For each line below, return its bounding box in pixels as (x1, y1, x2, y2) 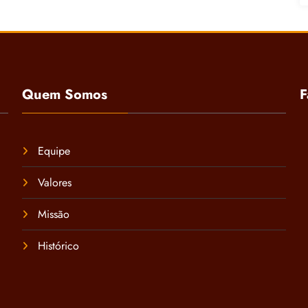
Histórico (38, 237, 80, 254)
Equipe (38, 142, 71, 159)
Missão (38, 206, 70, 222)
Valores (38, 174, 72, 190)
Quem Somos (22, 84, 108, 104)
